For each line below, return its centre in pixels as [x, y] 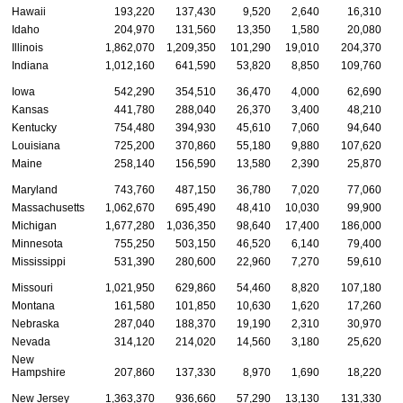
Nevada [31, 341]
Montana [33, 305]
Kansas [30, 109]
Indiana [30, 65]
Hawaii [29, 11]
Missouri [32, 287]
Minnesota [37, 243]
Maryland [35, 189]
